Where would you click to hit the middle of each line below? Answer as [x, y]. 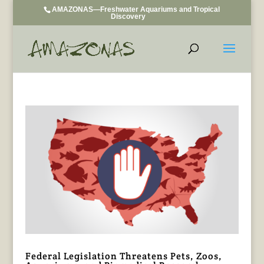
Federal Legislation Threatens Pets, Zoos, [123, 256]
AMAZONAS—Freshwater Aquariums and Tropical [136, 9]
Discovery [128, 16]
